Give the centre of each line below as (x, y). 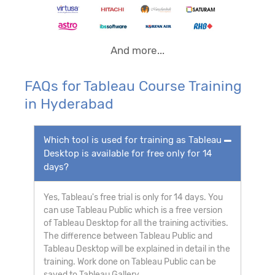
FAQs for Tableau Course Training (133, 86)
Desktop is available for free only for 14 (128, 153)
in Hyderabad (69, 103)
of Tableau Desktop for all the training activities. (136, 223)
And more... (137, 50)
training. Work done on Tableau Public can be (130, 261)
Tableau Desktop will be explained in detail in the (137, 249)
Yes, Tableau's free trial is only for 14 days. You (133, 197)
